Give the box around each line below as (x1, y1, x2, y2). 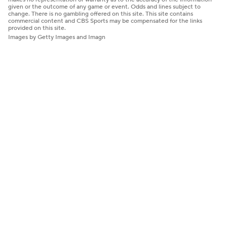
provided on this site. (8, 24, 66, 32)
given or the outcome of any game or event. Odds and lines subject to (8, 3, 201, 11)
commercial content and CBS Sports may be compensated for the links (8, 17, 202, 25)
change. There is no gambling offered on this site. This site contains (8, 10, 193, 18)
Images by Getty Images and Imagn (8, 33, 105, 41)
